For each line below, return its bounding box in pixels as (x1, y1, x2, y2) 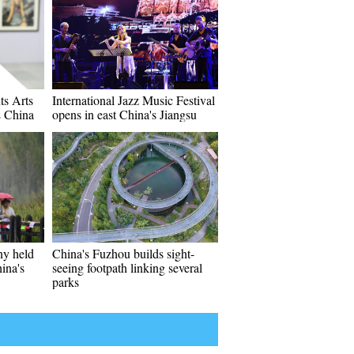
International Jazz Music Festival (52, 92, 215, 108)
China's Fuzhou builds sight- (52, 245, 194, 262)
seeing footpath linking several (52, 259, 202, 276)
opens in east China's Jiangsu (52, 106, 197, 122)
